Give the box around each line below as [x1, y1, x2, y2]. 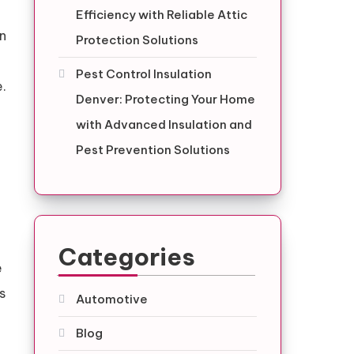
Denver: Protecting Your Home [75, 92, 255, 107]
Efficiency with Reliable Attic [75, 7, 247, 22]
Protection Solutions [75, 32, 198, 47]
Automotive [75, 292, 148, 307]
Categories [58, 242, 195, 272]
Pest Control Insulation [75, 66, 212, 81]
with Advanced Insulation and [75, 117, 252, 132]
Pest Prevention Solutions [75, 142, 230, 157]
